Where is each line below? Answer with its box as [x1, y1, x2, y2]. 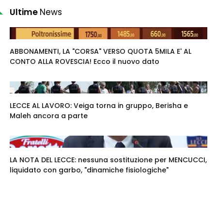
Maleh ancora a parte [10, 111, 88, 121]
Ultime [10, 6, 40, 18]
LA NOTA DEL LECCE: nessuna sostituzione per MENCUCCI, [10, 155, 207, 165]
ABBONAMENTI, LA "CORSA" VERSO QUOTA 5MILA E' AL [10, 46, 191, 56]
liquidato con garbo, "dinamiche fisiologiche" [10, 165, 169, 175]
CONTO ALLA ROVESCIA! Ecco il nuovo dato [10, 57, 159, 66]
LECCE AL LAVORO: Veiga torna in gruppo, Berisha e [10, 101, 188, 110]
